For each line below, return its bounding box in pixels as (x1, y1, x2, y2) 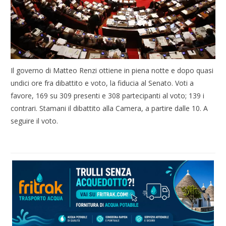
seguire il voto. (11, 116, 59, 126)
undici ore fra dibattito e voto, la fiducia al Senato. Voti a (11, 78, 194, 88)
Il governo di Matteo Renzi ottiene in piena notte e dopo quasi (11, 65, 214, 75)
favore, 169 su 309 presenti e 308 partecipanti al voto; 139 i (11, 90, 205, 100)
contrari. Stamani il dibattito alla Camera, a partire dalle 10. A (11, 103, 208, 113)
